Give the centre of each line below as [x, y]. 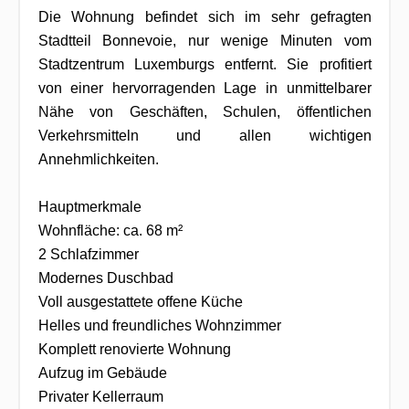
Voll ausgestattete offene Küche [140, 301]
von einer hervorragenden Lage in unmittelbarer [204, 88]
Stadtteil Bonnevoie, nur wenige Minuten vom [204, 40]
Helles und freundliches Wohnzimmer [159, 325]
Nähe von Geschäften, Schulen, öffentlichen [204, 111]
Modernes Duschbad [105, 278]
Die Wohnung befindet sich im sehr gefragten [204, 16]
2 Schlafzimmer [88, 254]
